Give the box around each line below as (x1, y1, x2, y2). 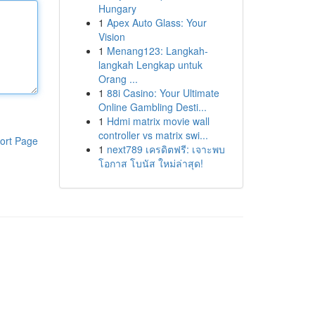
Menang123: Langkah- (106, 44, 208, 58)
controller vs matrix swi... (98, 128, 208, 142)
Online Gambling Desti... (98, 100, 207, 114)
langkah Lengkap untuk (98, 58, 202, 72)
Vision (98, 30, 125, 44)
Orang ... (98, 72, 138, 86)
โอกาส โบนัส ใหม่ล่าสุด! (98, 156, 203, 170)
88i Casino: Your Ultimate (106, 86, 219, 100)
